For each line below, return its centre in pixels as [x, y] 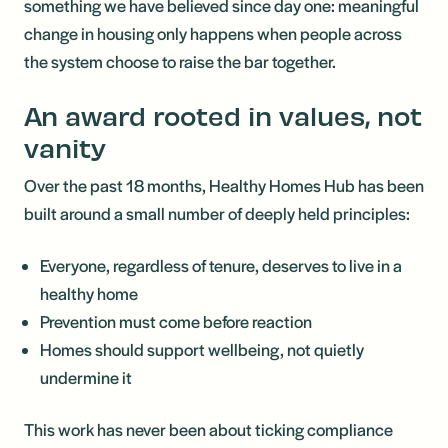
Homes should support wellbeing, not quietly [202, 349]
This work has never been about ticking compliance [208, 429]
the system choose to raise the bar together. [181, 61]
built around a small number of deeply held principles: [218, 213]
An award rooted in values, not [223, 115]
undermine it [87, 377]
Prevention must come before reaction [176, 321]
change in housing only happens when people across [213, 33]
